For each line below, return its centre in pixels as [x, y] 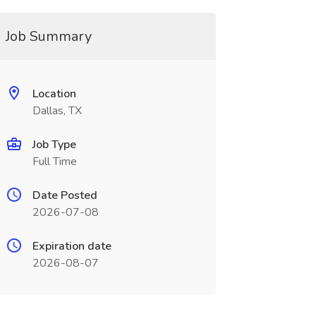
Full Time [54, 162]
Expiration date [72, 246]
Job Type [54, 145]
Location [54, 94]
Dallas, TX [57, 111]
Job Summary [48, 36]
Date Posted [65, 195]
